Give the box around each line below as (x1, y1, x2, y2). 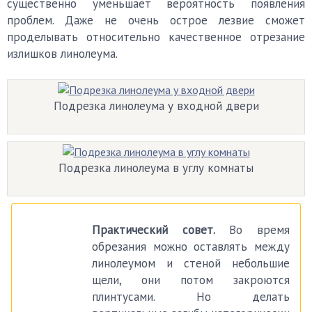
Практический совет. (92, 222, 215, 237)
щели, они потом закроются (92, 272, 290, 288)
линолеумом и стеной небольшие (92, 256, 290, 271)
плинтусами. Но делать (92, 289, 290, 304)
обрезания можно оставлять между (92, 239, 290, 254)
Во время (214, 222, 290, 237)
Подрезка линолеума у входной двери (53, 98, 259, 114)
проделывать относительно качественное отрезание (7, 29, 305, 45)
